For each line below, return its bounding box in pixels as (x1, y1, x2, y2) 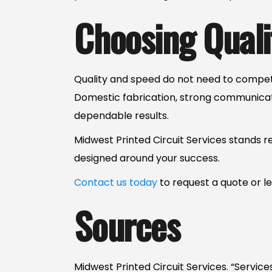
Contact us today (74, 175, 157, 189)
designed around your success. (74, 151, 220, 165)
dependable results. (74, 108, 169, 123)
